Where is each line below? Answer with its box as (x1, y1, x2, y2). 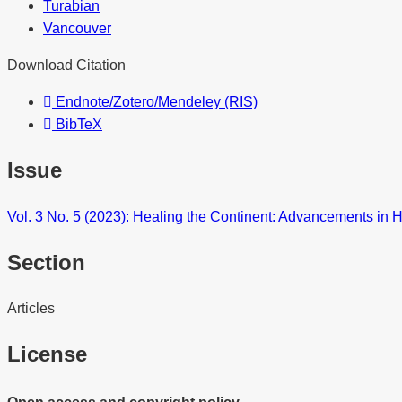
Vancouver (43, 20, 111, 36)
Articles (7, 301, 55, 317)
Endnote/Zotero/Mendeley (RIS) (52, 93, 258, 109)
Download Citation (7, 57, 126, 73)
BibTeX (52, 116, 102, 132)
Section (7, 249, 85, 275)
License (7, 342, 87, 367)
